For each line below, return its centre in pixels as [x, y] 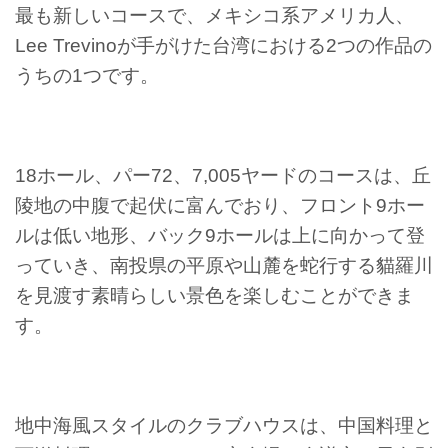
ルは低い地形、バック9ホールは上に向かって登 [220, 236]
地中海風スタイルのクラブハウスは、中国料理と [224, 426]
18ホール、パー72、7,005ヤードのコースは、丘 [223, 176]
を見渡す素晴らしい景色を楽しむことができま [214, 296]
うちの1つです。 [87, 76]
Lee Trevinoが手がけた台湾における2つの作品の [223, 46]
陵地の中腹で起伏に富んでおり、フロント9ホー [220, 206]
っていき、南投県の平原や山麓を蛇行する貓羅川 [224, 266]
